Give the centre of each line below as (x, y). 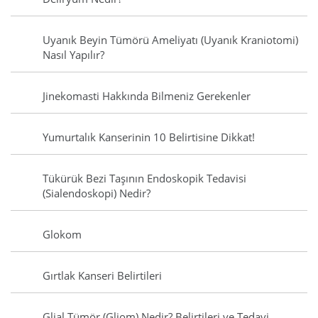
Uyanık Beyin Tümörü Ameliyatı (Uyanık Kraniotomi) (170, 40)
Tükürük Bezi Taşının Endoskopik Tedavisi (144, 179)
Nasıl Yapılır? (73, 55)
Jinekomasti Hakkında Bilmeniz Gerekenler (147, 96)
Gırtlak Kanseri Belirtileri (102, 276)
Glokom (62, 235)
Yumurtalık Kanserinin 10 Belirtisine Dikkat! (149, 137)
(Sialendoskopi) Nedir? (97, 193)
